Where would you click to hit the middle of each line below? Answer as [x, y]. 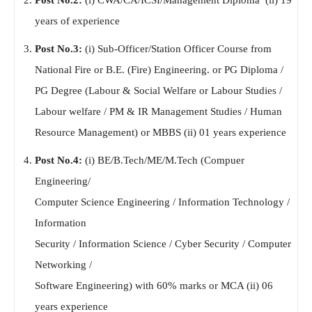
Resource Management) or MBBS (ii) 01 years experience [161, 133]
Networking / [63, 265]
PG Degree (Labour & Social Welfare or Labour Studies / [158, 91]
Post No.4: [58, 161]
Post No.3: [58, 49]
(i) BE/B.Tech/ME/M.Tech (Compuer [163, 161]
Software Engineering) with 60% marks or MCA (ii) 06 [154, 286]
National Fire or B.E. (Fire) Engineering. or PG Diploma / [159, 70]
